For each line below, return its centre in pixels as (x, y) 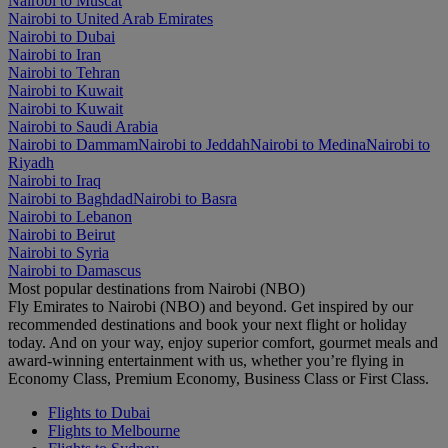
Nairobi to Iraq (54, 181)
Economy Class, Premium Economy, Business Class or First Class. (218, 379)
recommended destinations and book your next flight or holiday (207, 325)
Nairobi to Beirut (61, 235)
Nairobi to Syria (58, 253)
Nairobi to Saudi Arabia (83, 127)
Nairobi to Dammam (73, 145)
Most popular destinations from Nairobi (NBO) (156, 289)
